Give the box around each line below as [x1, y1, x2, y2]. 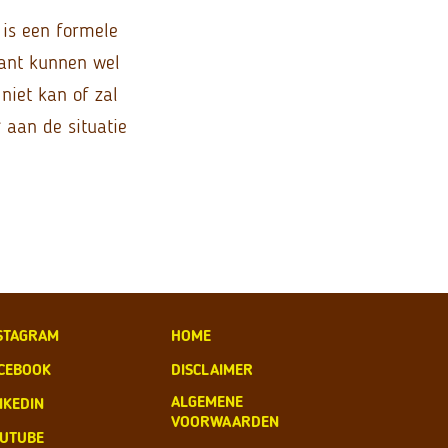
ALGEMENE [171, 391, 243, 411]
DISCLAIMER [171, 359, 253, 379]
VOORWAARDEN [171, 411, 279, 431]
